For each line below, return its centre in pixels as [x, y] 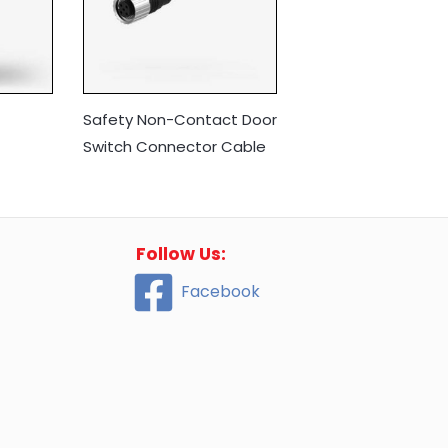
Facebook [220, 292]
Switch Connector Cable [174, 146]
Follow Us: [181, 253]
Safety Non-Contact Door [179, 119]
